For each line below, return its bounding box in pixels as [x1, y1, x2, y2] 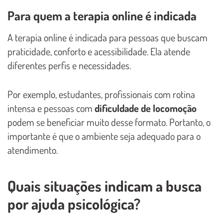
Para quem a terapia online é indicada [7, 7, 197, 24]
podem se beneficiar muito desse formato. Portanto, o [7, 115, 211, 129]
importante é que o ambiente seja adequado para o [7, 129, 201, 143]
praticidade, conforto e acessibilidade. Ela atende [7, 45, 190, 58]
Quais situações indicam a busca [7, 176, 202, 196]
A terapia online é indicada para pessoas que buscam [7, 31, 208, 44]
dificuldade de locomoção [95, 102, 197, 115]
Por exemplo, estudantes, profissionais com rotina [7, 88, 195, 101]
